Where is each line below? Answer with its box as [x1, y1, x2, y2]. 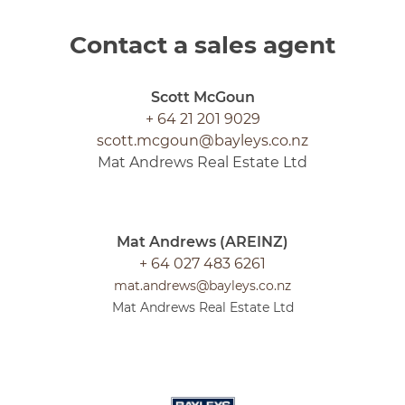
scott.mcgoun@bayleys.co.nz [97, 131, 308, 149]
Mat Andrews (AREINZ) [117, 232, 288, 250]
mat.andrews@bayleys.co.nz [114, 277, 291, 294]
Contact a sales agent [70, 30, 335, 60]
